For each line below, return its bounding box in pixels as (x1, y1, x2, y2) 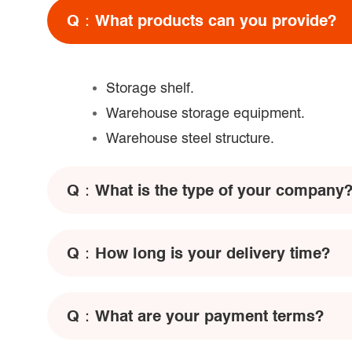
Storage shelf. (106, 79, 194, 96)
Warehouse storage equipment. (106, 104, 305, 121)
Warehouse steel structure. (106, 130, 274, 146)
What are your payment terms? (95, 306, 324, 325)
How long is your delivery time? (95, 244, 330, 262)
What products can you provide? (95, 11, 336, 30)
